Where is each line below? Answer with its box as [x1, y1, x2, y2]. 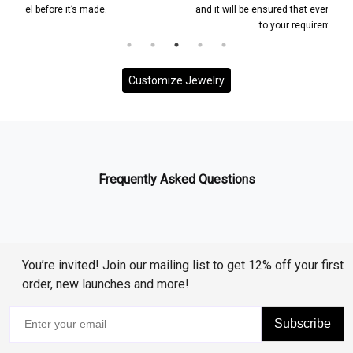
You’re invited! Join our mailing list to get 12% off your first [22, 257, 344, 273]
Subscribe [274, 317, 331, 331]
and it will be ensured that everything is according [95, 3, 312, 15]
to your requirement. [158, 19, 247, 31]
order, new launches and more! [22, 276, 189, 292]
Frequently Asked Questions [98, 171, 255, 187]
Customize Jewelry [128, 73, 225, 87]
